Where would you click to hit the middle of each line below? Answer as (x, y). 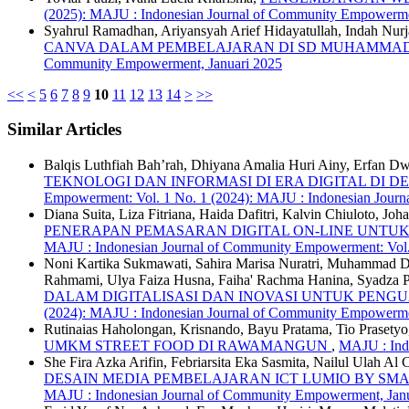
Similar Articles (64, 130)
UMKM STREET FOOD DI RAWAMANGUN (188, 346)
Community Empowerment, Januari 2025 (163, 63)
